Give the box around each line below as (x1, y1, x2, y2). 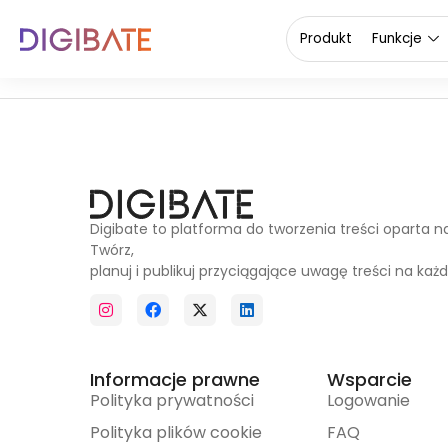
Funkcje (372, 28, 423, 48)
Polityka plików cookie (90, 420, 262, 444)
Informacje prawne (90, 366, 260, 392)
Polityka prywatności (90, 388, 254, 412)
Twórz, (90, 239, 134, 260)
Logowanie (326, 388, 410, 412)
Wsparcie (326, 366, 412, 392)
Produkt (300, 28, 352, 48)
